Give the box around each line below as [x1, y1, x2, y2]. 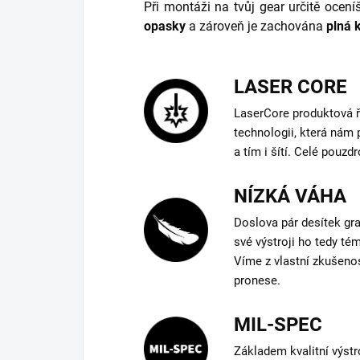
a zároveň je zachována [186, 18, 326, 35]
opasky [144, 18, 186, 35]
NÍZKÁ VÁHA [234, 185, 347, 208]
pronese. [234, 273, 281, 288]
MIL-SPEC [234, 313, 323, 337]
